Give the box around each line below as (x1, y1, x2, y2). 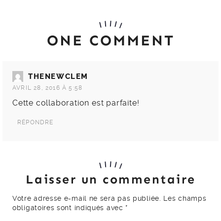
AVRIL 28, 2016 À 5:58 (12, 84, 83, 91)
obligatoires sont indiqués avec (12, 204, 126, 212)
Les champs (161, 194, 207, 202)
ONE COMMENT (46, 32, 175, 50)
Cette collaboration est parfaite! (12, 98, 140, 108)
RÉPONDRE (17, 119, 54, 126)
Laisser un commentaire (25, 172, 196, 187)
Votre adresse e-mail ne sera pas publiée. (12, 194, 161, 202)
